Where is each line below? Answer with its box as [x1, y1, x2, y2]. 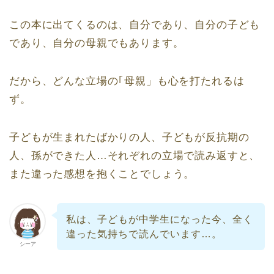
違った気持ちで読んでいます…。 [65, 228, 222, 239]
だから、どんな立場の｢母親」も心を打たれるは [9, 75, 245, 87]
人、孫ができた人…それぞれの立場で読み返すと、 [9, 149, 261, 161]
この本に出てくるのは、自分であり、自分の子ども [9, 18, 261, 31]
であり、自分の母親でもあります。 [9, 37, 184, 49]
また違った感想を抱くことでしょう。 [9, 168, 195, 180]
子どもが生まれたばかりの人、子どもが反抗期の [9, 131, 250, 143]
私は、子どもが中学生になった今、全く [65, 213, 253, 224]
